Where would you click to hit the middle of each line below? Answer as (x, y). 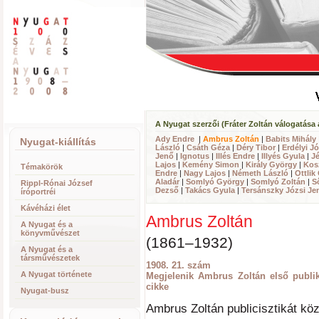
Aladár (167, 182)
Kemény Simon (211, 164)
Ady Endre (175, 139)
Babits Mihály (291, 139)
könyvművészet (50, 233)
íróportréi (38, 192)
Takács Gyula (210, 190)
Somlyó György (215, 182)
